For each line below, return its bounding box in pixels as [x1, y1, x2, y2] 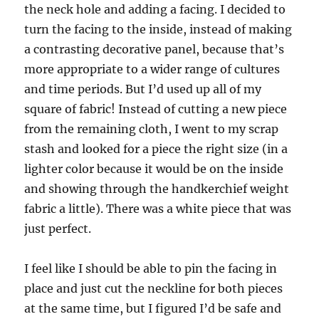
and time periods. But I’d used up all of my [24, 82, 262, 97]
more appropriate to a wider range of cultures [24, 62, 281, 77]
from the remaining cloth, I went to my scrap [24, 122, 279, 137]
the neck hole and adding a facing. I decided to [24, 2, 286, 17]
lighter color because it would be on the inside [24, 162, 284, 177]
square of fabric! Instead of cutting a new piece [24, 102, 288, 117]
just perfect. [24, 221, 92, 236]
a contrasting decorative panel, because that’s [24, 42, 285, 57]
